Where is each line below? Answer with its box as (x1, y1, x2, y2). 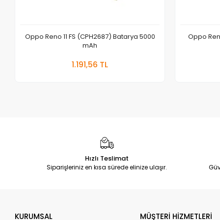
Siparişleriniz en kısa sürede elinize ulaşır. (47, 163, 167, 171)
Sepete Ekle (100, 54, 136, 63)
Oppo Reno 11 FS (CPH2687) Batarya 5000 (25, 31, 155, 41)
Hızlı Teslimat (85, 153, 129, 163)
